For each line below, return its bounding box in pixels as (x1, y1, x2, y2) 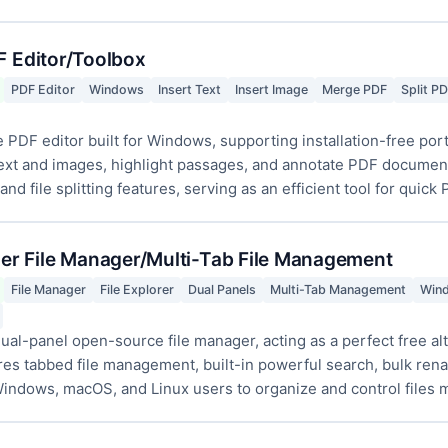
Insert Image (235, 82, 308, 97)
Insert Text (158, 82, 221, 97)
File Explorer (100, 282, 174, 297)
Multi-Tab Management (270, 282, 406, 297)
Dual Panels (188, 282, 256, 297)
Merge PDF (322, 82, 387, 97)
